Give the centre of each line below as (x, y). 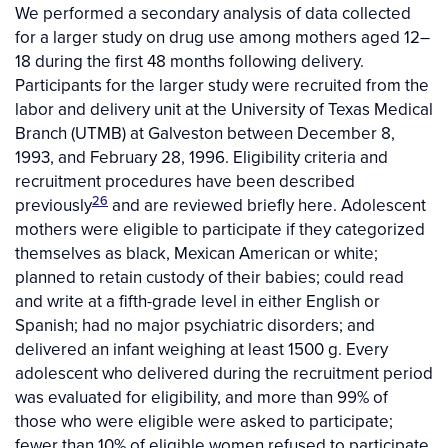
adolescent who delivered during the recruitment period (224, 373)
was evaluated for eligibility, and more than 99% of (201, 397)
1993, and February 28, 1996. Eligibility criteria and (201, 157)
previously (53, 205)
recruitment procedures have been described (185, 181)
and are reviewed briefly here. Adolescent (267, 205)
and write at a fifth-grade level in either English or (197, 301)
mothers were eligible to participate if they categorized (220, 229)
